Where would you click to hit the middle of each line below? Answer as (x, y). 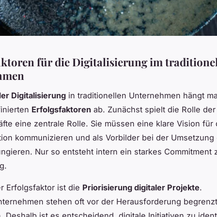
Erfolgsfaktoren (61, 110)
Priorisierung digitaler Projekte (141, 188)
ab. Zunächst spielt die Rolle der (153, 110)
